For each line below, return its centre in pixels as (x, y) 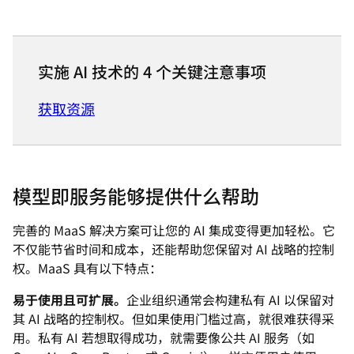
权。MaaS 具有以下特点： (89, 268)
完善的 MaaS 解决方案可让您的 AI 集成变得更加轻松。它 (174, 230)
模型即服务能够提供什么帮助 (136, 196)
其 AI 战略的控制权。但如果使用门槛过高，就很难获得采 (173, 318)
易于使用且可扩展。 (70, 299)
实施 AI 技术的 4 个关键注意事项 (152, 72)
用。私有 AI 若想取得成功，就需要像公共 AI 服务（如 (164, 337)
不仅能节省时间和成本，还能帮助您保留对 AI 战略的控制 (173, 249)
